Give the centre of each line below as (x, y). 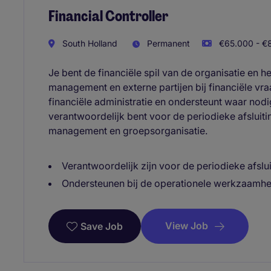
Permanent (167, 44)
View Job (187, 226)
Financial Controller (108, 16)
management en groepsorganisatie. (128, 131)
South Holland (89, 44)
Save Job (102, 226)
